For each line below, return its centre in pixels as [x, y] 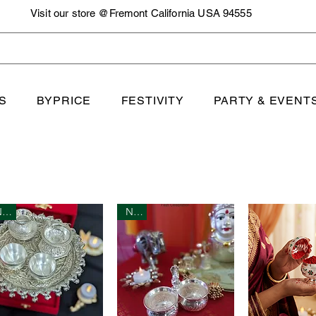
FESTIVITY [152, 100]
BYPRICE [64, 100]
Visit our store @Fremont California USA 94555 [141, 13]
